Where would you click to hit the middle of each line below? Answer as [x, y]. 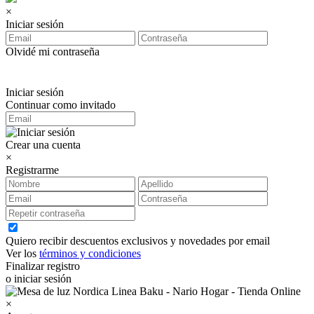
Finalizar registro [43, 266]
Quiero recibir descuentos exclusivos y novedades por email [138, 241]
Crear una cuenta [43, 145]
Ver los [22, 253]
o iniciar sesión [39, 279]
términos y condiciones [90, 253]
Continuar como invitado [61, 105]
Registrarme [32, 170]
